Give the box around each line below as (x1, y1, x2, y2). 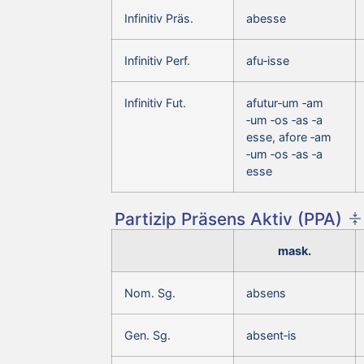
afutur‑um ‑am (246, 95, 323, 110)
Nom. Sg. (124, 285, 175, 300)
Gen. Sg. (124, 327, 171, 342)
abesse (246, 11, 286, 25)
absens (246, 285, 286, 300)
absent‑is (246, 327, 297, 342)
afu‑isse (246, 53, 289, 67)
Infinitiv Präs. (124, 11, 193, 25)
